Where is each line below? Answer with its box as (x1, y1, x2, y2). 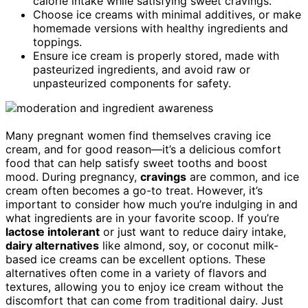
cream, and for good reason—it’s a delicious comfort (5, 142, 281, 156)
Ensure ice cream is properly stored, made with (33, 48, 279, 63)
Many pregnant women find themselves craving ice (5, 128, 271, 142)
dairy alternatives (5, 238, 99, 252)
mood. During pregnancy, (5, 169, 140, 184)
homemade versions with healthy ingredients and (33, 21, 288, 35)
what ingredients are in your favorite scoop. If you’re (5, 210, 279, 225)
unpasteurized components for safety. (33, 76, 231, 90)
